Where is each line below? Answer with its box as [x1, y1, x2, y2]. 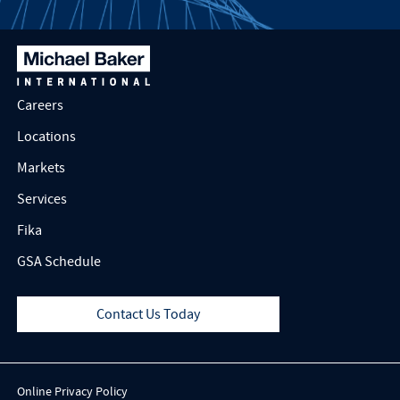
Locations [16, 128, 76, 146]
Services [16, 190, 67, 209]
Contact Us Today [96, 305, 201, 324]
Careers [16, 96, 63, 115]
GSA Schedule [16, 253, 101, 271]
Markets [16, 159, 65, 178]
